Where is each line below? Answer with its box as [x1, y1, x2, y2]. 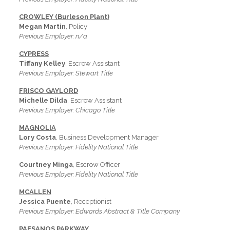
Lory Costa [18, 133, 56, 142]
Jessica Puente [18, 198, 71, 206]
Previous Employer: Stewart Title [18, 69, 113, 78]
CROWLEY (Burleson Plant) [18, 13, 109, 21]
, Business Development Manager [55, 133, 159, 142]
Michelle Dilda [18, 97, 67, 105]
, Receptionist [70, 198, 111, 206]
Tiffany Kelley [18, 60, 65, 68]
